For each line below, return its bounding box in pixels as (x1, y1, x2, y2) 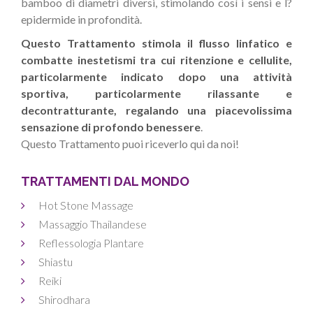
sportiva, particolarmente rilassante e (21, 87, 292, 100)
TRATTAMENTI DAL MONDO (21, 174, 189, 189)
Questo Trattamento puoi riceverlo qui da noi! (21, 137, 239, 150)
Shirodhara (38, 293, 90, 306)
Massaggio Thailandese (38, 217, 147, 231)
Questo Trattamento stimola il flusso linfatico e (21, 36, 292, 50)
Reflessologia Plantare (38, 236, 144, 249)
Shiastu (38, 255, 73, 268)
